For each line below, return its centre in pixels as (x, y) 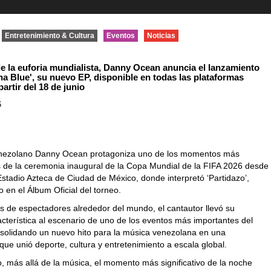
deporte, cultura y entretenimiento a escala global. (131, 244)
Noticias (162, 36)
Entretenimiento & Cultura (50, 36)
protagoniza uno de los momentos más (164, 154)
